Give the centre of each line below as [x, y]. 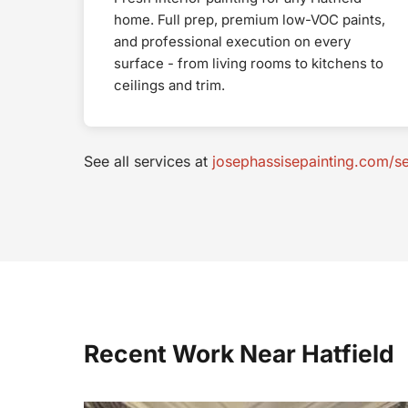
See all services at [148, 161]
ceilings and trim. [169, 85]
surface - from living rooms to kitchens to [249, 63]
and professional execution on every [232, 41]
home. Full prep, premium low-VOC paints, [250, 19]
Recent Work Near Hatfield [239, 353]
